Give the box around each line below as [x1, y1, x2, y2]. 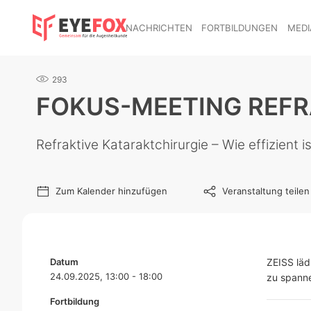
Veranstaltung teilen [222, 185, 310, 196]
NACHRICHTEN [125, 22, 192, 33]
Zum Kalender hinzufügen [56, 185, 167, 196]
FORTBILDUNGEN [201, 22, 278, 33]
